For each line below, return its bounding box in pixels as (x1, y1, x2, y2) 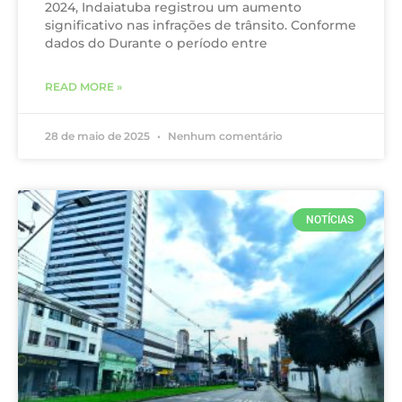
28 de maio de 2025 (45, 129, 153, 143)
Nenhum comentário (165, 129, 283, 143)
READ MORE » (45, 80, 122, 93)
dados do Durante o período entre (45, 35, 267, 51)
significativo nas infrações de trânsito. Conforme (45, 17, 356, 33)
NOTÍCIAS (305, 214, 354, 227)
